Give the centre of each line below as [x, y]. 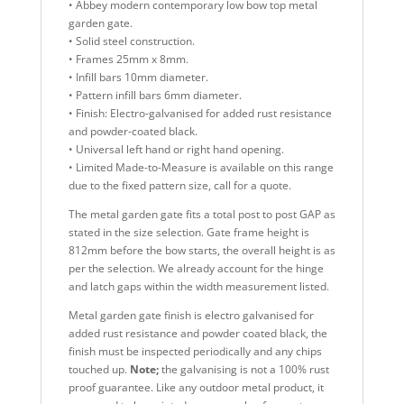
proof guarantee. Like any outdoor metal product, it [196, 387]
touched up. [99, 369]
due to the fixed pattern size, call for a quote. [179, 185]
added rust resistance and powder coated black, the [197, 333]
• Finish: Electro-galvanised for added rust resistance [200, 113]
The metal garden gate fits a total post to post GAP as [202, 214]
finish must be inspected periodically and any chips [195, 351]
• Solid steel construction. [131, 41]
